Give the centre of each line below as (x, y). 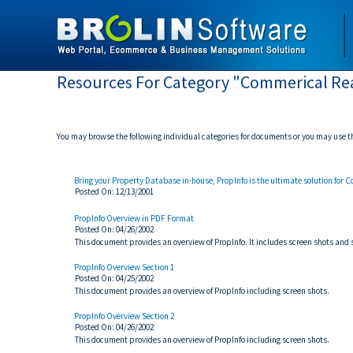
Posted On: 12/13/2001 (114, 191)
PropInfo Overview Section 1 (124, 267)
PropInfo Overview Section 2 (124, 316)
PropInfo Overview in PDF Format (134, 218)
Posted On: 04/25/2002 (114, 278)
